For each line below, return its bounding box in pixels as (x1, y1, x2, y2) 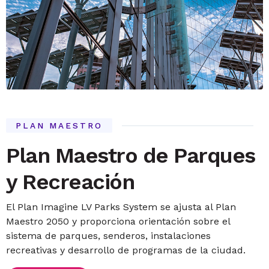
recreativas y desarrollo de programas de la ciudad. (6, 244, 246, 256)
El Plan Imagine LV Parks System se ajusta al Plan (6, 201, 237, 213)
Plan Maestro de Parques (6, 143, 255, 168)
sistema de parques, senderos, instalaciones (6, 230, 211, 241)
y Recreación (6, 169, 134, 195)
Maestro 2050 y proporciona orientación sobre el (6, 216, 231, 227)
